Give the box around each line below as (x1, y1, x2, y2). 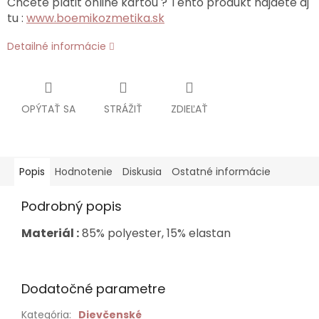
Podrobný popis (21, 197, 122, 216)
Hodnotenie (55, 164, 113, 179)
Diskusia (122, 164, 162, 179)
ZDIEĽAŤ (171, 102, 208, 117)
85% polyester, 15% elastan (79, 225, 231, 242)
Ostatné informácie (172, 164, 271, 179)
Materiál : (21, 225, 79, 242)
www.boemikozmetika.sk (26, 10, 164, 27)
